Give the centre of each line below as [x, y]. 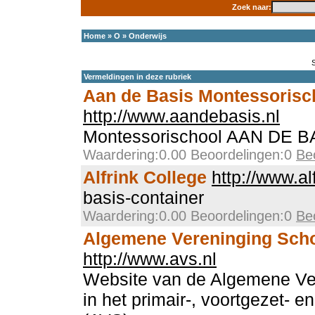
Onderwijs [148, 36]
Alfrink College [145, 177]
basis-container [143, 198]
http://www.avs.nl [150, 259]
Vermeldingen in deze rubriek [137, 77]
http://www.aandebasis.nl [181, 116]
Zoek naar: [251, 7]
